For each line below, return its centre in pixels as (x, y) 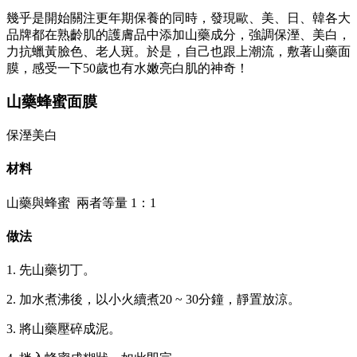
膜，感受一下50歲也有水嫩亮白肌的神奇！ (127, 68)
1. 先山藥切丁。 (51, 270)
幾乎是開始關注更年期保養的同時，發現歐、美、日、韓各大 (178, 18)
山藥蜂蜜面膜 (54, 102)
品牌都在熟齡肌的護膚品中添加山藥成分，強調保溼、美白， (178, 34)
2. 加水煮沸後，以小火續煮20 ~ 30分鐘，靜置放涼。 (153, 300)
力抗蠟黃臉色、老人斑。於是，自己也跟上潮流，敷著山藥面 (178, 51)
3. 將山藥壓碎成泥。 (64, 329)
